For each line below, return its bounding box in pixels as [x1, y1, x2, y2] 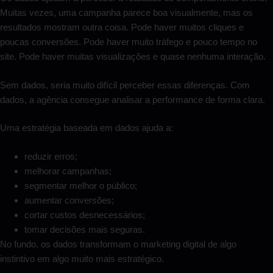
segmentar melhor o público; [24, 180, 137, 191]
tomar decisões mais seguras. [24, 224, 145, 235]
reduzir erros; [24, 151, 77, 161]
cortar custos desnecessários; [24, 209, 145, 220]
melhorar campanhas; [24, 165, 112, 176]
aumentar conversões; [24, 194, 114, 205]
